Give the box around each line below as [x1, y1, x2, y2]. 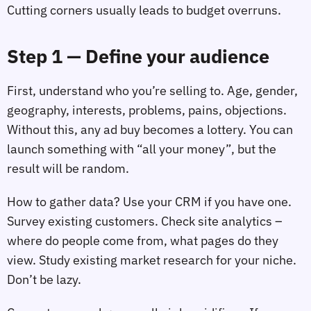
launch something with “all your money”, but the [7, 141, 276, 158]
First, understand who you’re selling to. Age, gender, [7, 83, 298, 99]
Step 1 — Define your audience [7, 44, 269, 69]
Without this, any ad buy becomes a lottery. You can [7, 121, 293, 138]
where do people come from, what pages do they [7, 232, 278, 249]
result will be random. [7, 160, 129, 177]
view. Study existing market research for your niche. [7, 251, 296, 268]
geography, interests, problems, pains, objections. [7, 102, 287, 119]
